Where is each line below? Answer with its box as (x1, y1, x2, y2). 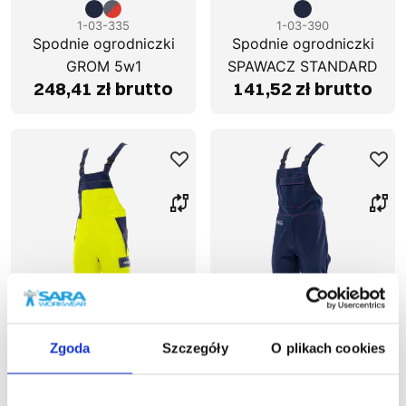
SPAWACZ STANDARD (227, 57, 378, 76)
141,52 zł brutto (233, 77, 372, 101)
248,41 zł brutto (34, 77, 173, 101)
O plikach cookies (271, 340, 386, 356)
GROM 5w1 (65, 57, 141, 76)
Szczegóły (161, 340, 228, 356)
